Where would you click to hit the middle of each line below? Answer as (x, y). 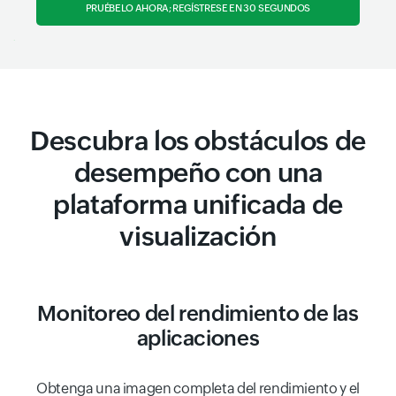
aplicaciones (198, 338)
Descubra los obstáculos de (198, 141)
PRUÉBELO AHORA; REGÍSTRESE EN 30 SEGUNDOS (198, 8)
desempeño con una (198, 172)
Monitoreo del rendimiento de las (198, 313)
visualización (198, 236)
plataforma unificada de (198, 204)
